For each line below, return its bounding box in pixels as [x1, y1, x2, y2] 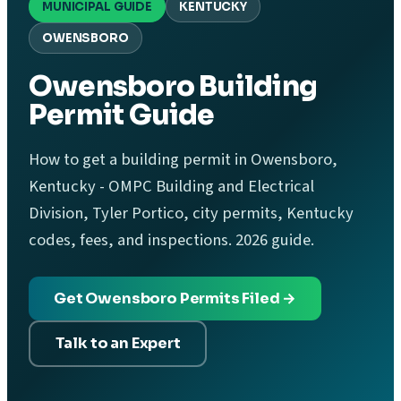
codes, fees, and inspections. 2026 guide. [29, 227, 314, 252]
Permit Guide [29, 97, 215, 132]
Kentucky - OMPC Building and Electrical [29, 174, 314, 198]
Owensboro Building [29, 68, 318, 104]
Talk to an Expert [55, 334, 181, 354]
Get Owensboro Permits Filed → [54, 288, 297, 308]
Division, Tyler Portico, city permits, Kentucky [29, 200, 354, 225]
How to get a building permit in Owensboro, [29, 147, 337, 171]
